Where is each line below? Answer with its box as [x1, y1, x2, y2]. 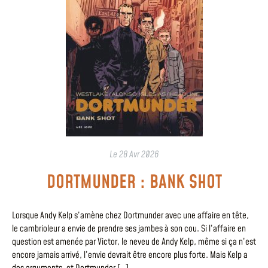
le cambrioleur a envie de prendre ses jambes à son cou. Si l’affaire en [12, 223, 246, 236]
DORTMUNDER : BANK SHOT [46, 170, 222, 196]
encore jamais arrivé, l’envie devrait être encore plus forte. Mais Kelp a [12, 249, 248, 262]
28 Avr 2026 [119, 148, 159, 162]
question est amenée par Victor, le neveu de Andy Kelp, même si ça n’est [12, 236, 256, 249]
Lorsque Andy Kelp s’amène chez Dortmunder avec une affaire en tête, [12, 209, 249, 223]
